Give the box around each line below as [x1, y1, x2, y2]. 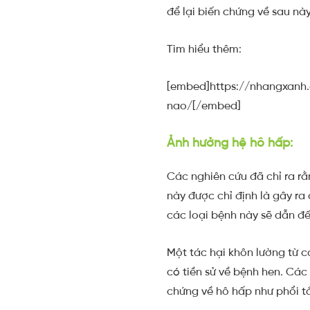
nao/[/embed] [167, 99, 241, 112]
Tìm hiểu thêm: [167, 42, 242, 55]
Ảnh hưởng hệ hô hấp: [167, 135, 293, 150]
